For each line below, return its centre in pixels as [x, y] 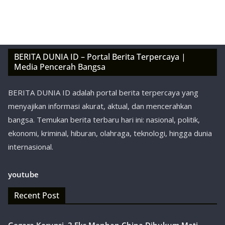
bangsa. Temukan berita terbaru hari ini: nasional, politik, [104, 120]
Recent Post [37, 195]
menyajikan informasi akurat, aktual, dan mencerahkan [100, 106]
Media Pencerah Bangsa [60, 67]
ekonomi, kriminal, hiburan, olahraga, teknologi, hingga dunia [110, 133]
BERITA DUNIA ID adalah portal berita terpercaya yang [103, 92]
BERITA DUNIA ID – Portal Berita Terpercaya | [100, 57]
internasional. [31, 147]
